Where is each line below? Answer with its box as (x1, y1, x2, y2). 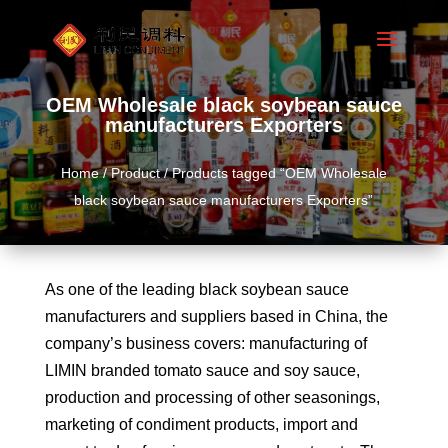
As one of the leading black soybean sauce (44, 281, 349, 299)
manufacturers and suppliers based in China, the (44, 308, 388, 326)
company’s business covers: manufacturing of (44, 335, 367, 353)
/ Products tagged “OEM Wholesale (159, 165, 387, 182)
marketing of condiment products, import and (44, 416, 358, 434)
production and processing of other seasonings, (44, 389, 380, 407)
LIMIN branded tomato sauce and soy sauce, (44, 362, 360, 380)
